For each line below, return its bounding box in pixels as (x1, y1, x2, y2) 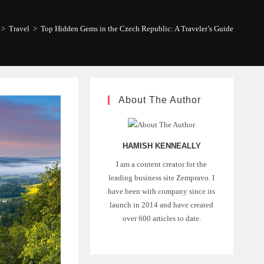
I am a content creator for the (116, 159, 207, 169)
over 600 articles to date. (122, 213, 201, 223)
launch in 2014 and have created (110, 200, 214, 209)
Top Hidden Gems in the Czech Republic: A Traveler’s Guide (40, 24, 233, 33)
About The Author (118, 95, 201, 105)
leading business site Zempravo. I (108, 173, 215, 182)
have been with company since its (108, 186, 216, 196)
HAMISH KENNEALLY (122, 141, 201, 150)
